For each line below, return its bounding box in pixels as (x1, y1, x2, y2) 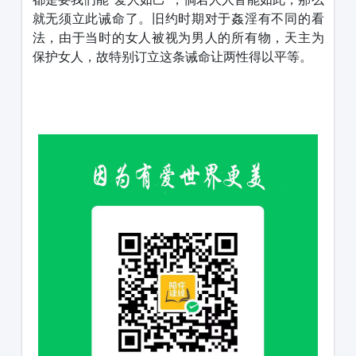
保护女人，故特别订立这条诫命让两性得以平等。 (32, 48, 312, 64)
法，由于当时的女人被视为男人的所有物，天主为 (32, 29, 324, 45)
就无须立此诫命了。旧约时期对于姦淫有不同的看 (32, 10, 324, 26)
